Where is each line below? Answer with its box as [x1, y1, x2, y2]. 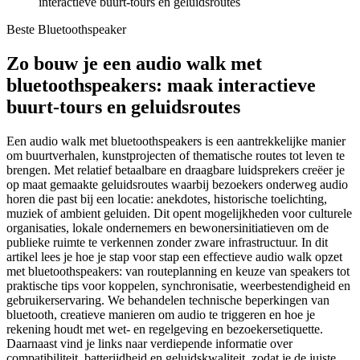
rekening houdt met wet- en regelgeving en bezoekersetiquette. [6, 321, 323, 336]
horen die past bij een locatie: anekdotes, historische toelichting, [6, 191, 327, 206]
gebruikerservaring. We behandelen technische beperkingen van [6, 292, 329, 307]
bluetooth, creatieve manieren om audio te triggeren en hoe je [6, 307, 315, 321]
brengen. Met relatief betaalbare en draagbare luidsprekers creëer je [6, 162, 345, 177]
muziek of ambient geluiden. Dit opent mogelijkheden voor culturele [6, 206, 352, 220]
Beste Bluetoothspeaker [6, 22, 126, 36]
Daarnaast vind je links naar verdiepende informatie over [6, 336, 292, 350]
